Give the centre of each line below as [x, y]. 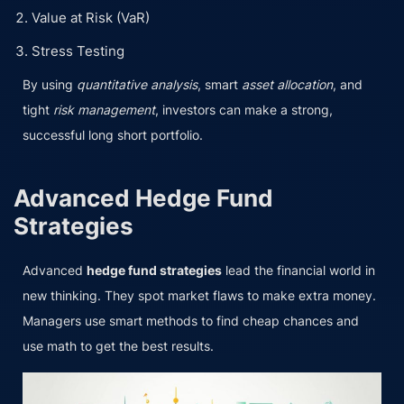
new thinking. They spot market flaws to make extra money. [199, 295]
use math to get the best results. [118, 345]
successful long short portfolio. [113, 134]
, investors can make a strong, [244, 109]
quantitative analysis [137, 84]
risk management [104, 109]
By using [50, 84]
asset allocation [287, 84]
